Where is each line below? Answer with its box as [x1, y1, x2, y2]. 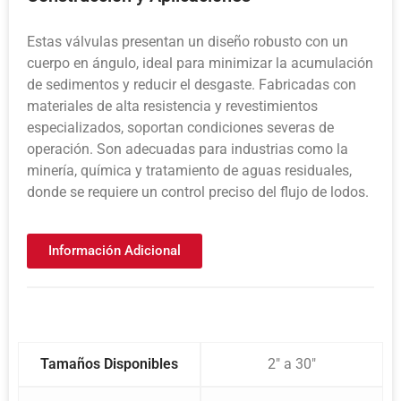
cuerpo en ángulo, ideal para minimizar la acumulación [27, 54, 373, 72]
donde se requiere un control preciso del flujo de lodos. [27, 183, 369, 200]
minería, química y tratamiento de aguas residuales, [27, 161, 352, 179]
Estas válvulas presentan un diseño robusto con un [27, 32, 348, 50]
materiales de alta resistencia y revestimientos [27, 97, 318, 115]
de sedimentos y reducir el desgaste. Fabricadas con [27, 75, 356, 93]
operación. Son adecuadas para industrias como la [27, 140, 348, 158]
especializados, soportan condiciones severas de [27, 118, 334, 136]
